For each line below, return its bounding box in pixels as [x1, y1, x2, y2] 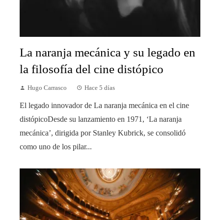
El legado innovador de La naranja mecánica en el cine [20, 101, 189, 110]
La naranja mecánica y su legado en [20, 45, 195, 59]
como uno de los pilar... [20, 142, 92, 151]
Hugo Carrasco [27, 84, 67, 91]
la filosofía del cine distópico [20, 62, 164, 76]
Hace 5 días [84, 84, 115, 91]
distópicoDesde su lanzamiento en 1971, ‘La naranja [20, 114, 182, 123]
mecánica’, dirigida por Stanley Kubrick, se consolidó [20, 128, 186, 137]
